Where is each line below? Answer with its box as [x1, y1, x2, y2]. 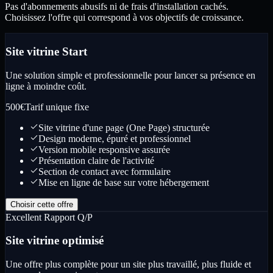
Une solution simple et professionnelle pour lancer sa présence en [5, 69, 255, 80]
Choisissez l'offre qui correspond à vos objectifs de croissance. [5, 12, 244, 23]
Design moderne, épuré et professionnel [38, 133, 191, 144]
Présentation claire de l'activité [38, 155, 154, 166]
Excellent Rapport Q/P [5, 211, 93, 222]
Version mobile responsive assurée [38, 144, 170, 155]
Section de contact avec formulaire [38, 166, 171, 177]
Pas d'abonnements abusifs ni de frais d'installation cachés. [5, 1, 229, 12]
